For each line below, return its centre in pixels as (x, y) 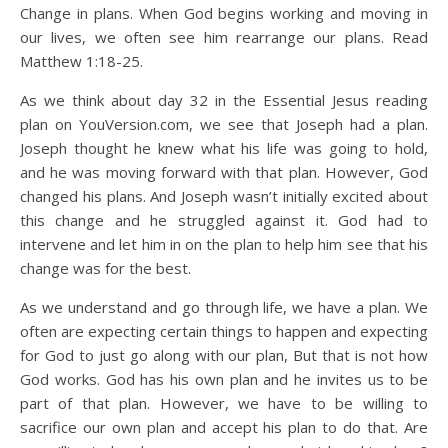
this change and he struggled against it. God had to (224, 220)
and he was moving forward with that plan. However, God (224, 172)
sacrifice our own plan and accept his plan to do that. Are (224, 427)
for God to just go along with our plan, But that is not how (224, 355)
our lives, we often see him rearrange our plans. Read (224, 37)
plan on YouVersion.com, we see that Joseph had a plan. (224, 124)
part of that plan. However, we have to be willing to (224, 403)
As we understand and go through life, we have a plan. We (224, 307)
